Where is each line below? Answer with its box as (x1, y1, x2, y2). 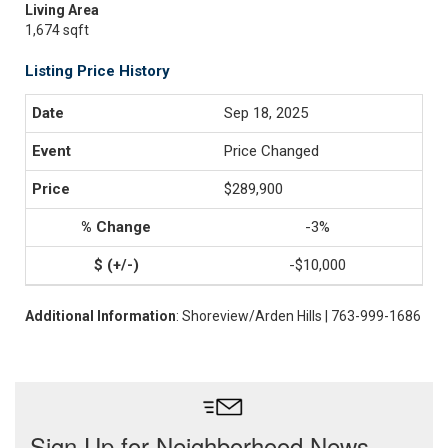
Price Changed (224, 142, 319, 160)
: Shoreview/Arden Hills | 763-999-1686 (176, 308, 421, 324)
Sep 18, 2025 (224, 104, 308, 122)
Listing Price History (25, 62, 170, 80)
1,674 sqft (25, 22, 89, 38)
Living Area (25, 2, 99, 18)
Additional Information (25, 308, 176, 324)
